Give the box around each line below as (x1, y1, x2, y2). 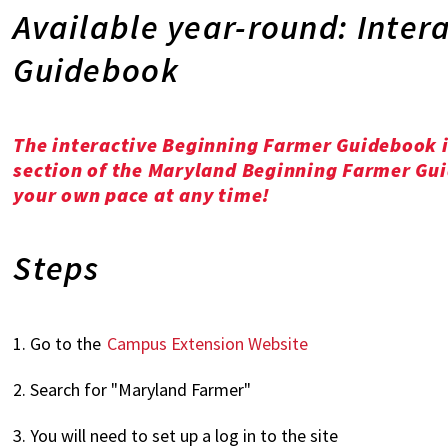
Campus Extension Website (107, 332, 309, 355)
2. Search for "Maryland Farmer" (13, 378, 252, 401)
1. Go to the (13, 332, 106, 355)
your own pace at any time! (13, 182, 271, 207)
